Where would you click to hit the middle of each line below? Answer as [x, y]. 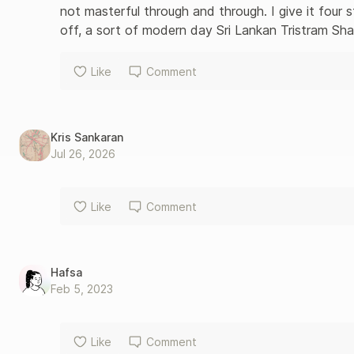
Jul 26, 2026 [83, 154]
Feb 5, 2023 [82, 289]
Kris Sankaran [87, 137]
